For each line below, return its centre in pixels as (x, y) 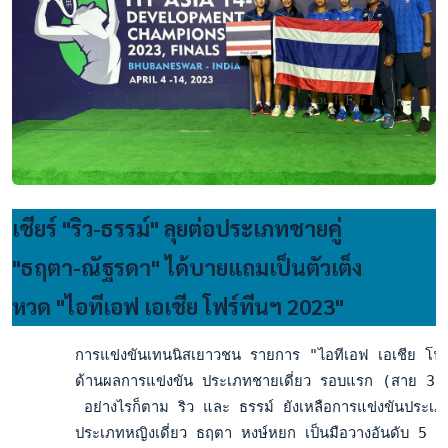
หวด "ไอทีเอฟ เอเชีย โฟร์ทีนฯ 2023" (178, 305)
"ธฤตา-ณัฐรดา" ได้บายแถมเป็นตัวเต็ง (187, 266)
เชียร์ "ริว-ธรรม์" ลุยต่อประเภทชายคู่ (177, 227)
